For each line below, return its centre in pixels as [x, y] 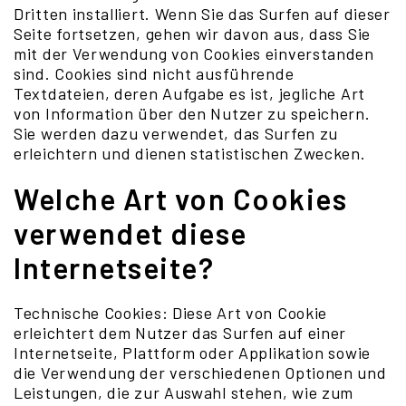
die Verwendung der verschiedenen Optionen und [200, 372]
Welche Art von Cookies [180, 198]
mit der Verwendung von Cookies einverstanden [194, 53]
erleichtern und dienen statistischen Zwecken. [190, 153]
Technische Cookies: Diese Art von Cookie [171, 313]
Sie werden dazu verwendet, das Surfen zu [176, 133]
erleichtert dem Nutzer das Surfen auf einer [180, 333]
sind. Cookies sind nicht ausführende [154, 73]
